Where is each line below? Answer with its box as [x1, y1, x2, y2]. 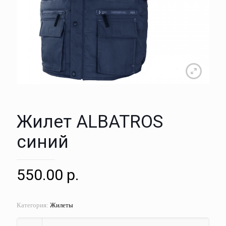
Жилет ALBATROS [17, 111, 163, 133]
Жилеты [50, 201, 73, 209]
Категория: [17, 201, 50, 209]
